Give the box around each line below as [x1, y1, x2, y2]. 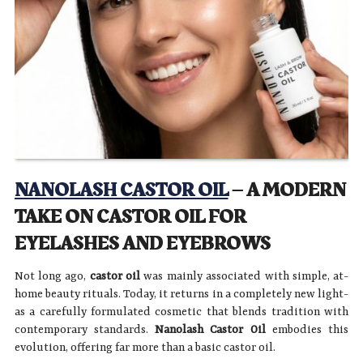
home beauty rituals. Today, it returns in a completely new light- [14, 287, 349, 301]
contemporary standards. [14, 322, 148, 336]
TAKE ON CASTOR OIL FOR [14, 202, 246, 232]
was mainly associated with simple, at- [140, 269, 349, 283]
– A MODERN [228, 175, 346, 205]
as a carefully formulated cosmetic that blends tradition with [14, 305, 349, 318]
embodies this [265, 322, 349, 336]
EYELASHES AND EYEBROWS [14, 228, 271, 258]
